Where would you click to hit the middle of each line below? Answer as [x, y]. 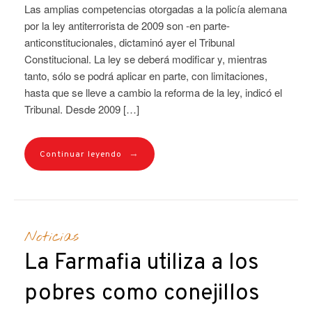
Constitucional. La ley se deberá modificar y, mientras [146, 58]
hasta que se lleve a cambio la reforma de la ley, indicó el [153, 92]
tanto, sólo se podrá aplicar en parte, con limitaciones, [146, 75]
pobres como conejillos [142, 294]
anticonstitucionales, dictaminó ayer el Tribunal [130, 42]
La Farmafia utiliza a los [142, 263]
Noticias [52, 236]
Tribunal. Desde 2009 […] [82, 109]
